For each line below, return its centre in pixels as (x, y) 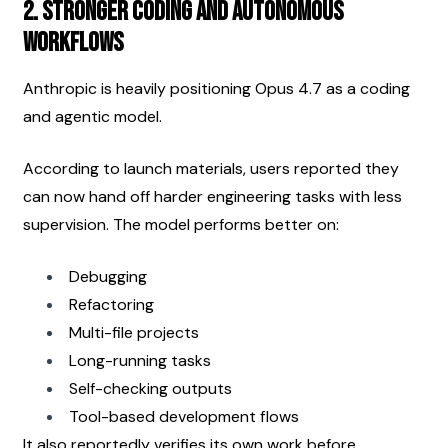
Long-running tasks (140, 360)
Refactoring (111, 304)
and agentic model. (92, 116)
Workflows (73, 43)
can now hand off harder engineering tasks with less (212, 196)
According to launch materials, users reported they (211, 168)
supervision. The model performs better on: (181, 224)
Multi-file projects (134, 332)
